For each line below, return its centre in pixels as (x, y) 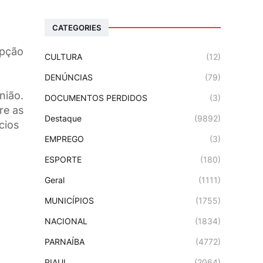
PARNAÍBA (65, 242)
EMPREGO (64, 139)
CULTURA (63, 57)
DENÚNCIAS (69, 77)
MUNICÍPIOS (69, 200)
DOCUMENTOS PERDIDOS (96, 98)
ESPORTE (63, 159)
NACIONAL (66, 221)
